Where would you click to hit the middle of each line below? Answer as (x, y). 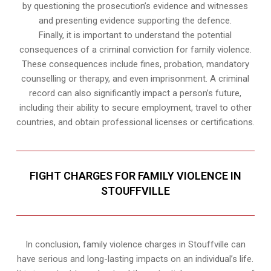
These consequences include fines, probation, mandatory (135, 64)
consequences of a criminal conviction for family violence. (135, 50)
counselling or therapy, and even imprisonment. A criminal (135, 79)
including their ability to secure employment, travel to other (135, 108)
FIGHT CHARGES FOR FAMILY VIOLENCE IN (135, 176)
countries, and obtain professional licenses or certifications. (135, 122)
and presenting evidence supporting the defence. (135, 21)
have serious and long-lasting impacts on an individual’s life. (135, 259)
